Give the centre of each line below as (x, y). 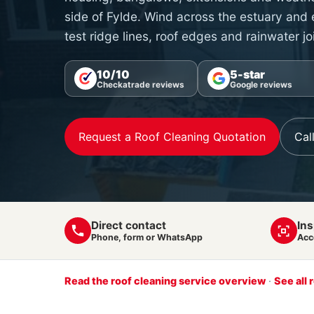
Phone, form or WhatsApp (147, 237)
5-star (247, 74)
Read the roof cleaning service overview (165, 281)
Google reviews (261, 84)
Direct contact (129, 225)
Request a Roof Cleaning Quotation (172, 137)
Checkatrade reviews (141, 84)
